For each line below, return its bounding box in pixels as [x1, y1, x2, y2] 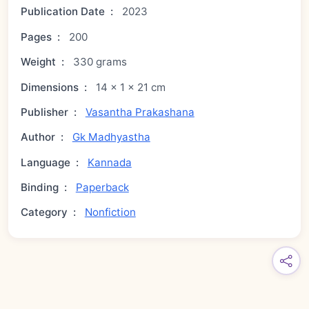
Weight [21, 55, 57, 69]
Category [21, 206, 68, 219]
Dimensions [21, 80, 79, 94]
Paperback [75, 181, 129, 195]
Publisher [21, 105, 69, 119]
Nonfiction [84, 206, 136, 219]
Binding [21, 181, 59, 195]
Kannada [87, 155, 132, 169]
